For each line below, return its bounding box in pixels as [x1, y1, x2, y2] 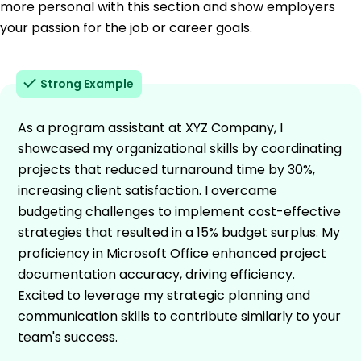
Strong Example [40, 75, 134, 92]
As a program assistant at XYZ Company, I [18, 118, 283, 137]
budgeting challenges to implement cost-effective [18, 201, 341, 221]
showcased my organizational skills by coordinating [18, 139, 342, 158]
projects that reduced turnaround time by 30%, [18, 160, 315, 179]
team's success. [18, 327, 118, 346]
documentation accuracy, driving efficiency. [18, 264, 295, 284]
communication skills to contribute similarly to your [18, 306, 341, 326]
